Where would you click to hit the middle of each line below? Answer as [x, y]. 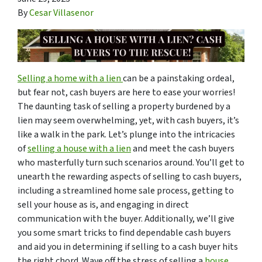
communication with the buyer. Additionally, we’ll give [126, 218]
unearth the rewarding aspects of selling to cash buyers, [130, 176]
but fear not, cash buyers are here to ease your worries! [126, 92]
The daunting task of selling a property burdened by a [124, 106]
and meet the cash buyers [183, 148]
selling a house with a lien [79, 148]
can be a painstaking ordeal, [179, 78]
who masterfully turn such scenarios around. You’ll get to [131, 162]
